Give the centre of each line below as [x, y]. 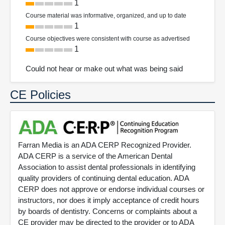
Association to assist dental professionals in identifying [107, 167]
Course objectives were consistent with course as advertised [108, 39]
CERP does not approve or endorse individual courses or [111, 189]
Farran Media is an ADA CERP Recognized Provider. [105, 145]
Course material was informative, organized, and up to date [106, 16]
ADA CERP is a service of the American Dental [95, 156]
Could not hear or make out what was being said [104, 69]
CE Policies [40, 95]
